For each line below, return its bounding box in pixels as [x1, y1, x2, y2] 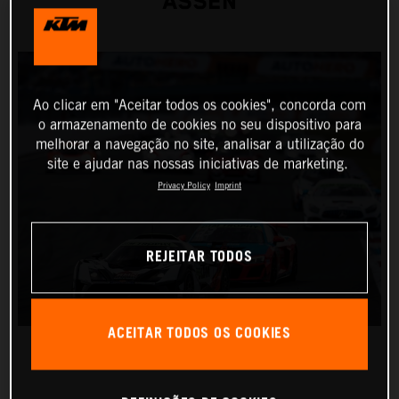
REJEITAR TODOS [146, 243, 253, 272]
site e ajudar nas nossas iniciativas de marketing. [46, 155, 348, 173]
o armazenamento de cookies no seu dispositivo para [37, 116, 362, 134]
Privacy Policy [158, 180, 210, 191]
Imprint [215, 180, 241, 191]
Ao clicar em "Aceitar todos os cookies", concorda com [33, 96, 366, 114]
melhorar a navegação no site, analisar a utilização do [35, 135, 364, 153]
